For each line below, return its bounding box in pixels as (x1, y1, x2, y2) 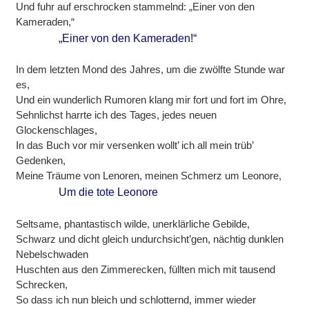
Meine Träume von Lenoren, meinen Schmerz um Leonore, (16, 170, 282, 182)
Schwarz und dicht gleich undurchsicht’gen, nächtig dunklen (16, 232, 284, 245)
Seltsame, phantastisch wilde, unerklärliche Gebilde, (16, 217, 250, 230)
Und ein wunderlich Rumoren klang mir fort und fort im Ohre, (16, 94, 287, 106)
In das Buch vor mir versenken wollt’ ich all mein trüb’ (16, 139, 254, 152)
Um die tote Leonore (59, 186, 159, 199)
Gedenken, (16, 154, 66, 167)
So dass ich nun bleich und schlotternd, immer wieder (16, 293, 257, 306)
